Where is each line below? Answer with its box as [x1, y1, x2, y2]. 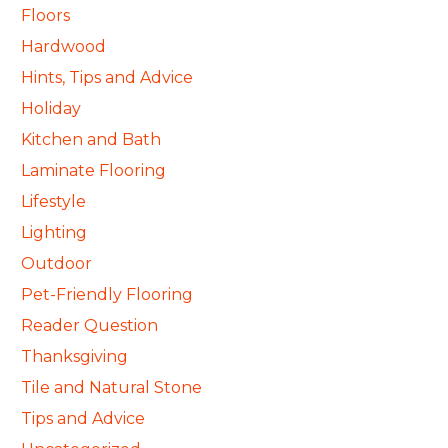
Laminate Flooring [21, 161, 166, 180]
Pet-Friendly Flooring [21, 285, 193, 304]
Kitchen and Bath [21, 130, 161, 149]
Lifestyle [21, 192, 86, 211]
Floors [21, 6, 70, 25]
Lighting [21, 223, 87, 242]
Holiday [21, 99, 81, 118]
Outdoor [21, 254, 92, 273]
